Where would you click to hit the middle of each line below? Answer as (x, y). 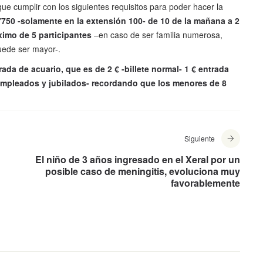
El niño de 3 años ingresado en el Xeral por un (138, 160)
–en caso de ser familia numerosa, (157, 35)
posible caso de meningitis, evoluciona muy (143, 171)
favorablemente (205, 183)
